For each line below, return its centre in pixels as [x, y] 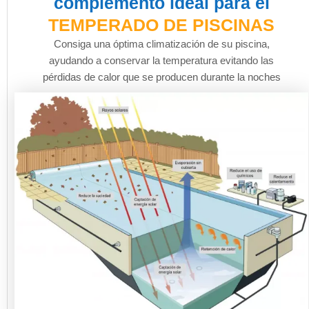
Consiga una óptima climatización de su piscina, [161, 44]
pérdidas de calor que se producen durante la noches [161, 77]
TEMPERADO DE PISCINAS [161, 25]
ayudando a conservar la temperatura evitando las [161, 61]
